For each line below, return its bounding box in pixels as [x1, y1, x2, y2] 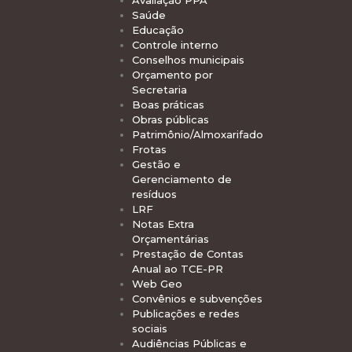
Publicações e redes [132, 307, 240, 321]
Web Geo [132, 277, 182, 291]
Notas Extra [132, 218, 194, 231]
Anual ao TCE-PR [132, 262, 223, 276]
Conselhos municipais [132, 53, 244, 67]
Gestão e [132, 158, 181, 171]
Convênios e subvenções [132, 292, 262, 306]
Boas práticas [132, 98, 204, 112]
